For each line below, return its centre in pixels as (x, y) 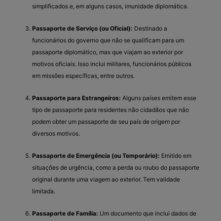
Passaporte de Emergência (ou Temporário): (96, 155)
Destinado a (150, 28)
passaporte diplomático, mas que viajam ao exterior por (108, 52)
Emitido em (176, 155)
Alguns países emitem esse (159, 98)
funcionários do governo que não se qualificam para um (108, 40)
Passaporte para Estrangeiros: (76, 98)
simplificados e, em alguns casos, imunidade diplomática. (110, 6)
